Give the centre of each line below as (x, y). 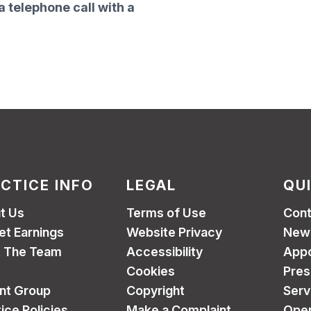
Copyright (155, 291)
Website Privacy (174, 232)
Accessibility (165, 252)
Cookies (151, 271)
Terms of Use (166, 213)
